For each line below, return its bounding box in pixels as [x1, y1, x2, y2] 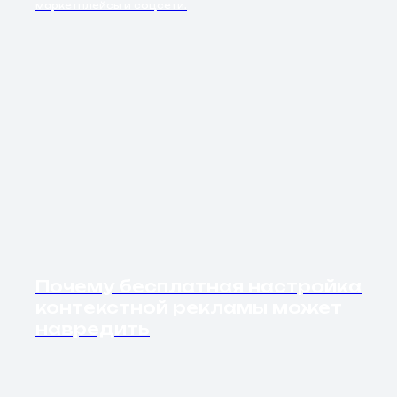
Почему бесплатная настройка [35, 276, 362, 297]
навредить [35, 319, 150, 339]
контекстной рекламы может [35, 298, 342, 318]
